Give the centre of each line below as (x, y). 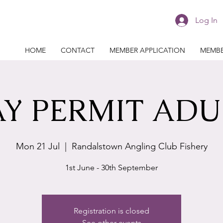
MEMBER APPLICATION (147, 50)
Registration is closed (111, 211)
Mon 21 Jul (38, 146)
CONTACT (77, 50)
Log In (207, 20)
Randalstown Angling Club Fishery (139, 146)
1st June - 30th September (111, 167)
